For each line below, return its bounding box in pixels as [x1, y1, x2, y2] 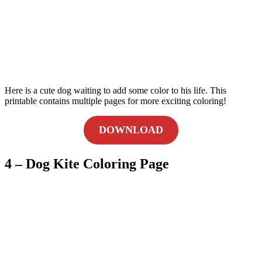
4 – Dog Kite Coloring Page [5, 156, 169, 171]
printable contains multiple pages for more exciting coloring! [5, 95, 226, 106]
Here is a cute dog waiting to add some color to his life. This [5, 85, 226, 95]
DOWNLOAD [99, 123, 163, 136]
